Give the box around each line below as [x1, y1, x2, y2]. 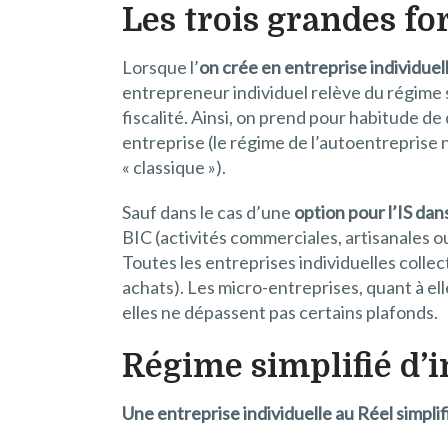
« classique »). [122, 156, 226, 179]
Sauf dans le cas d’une [122, 201, 294, 224]
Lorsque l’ [122, 56, 199, 79]
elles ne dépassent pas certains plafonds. [122, 301, 438, 324]
